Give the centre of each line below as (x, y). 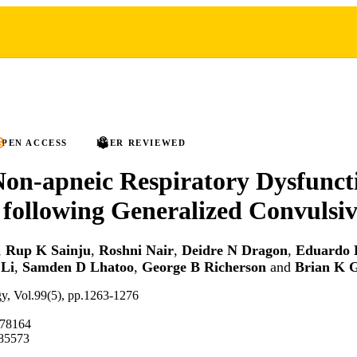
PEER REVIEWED (141, 143)
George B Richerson (204, 267)
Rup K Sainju (48, 251)
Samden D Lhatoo (78, 267)
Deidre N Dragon (235, 251)
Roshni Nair (136, 251)
